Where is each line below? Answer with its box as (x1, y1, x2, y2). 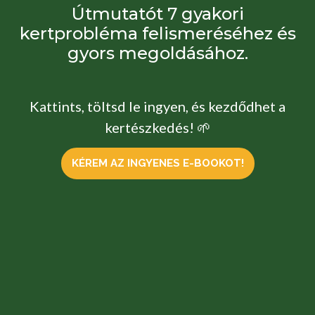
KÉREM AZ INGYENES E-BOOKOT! (71, 157, 244, 170)
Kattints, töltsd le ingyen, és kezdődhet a (30, 97, 285, 115)
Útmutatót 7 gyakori (71, 3, 244, 24)
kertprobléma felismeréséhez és (19, 22, 296, 44)
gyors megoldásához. (67, 42, 248, 63)
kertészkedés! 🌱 (104, 118, 211, 136)
